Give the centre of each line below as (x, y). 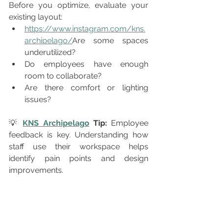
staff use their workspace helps (79, 147)
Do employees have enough (86, 64)
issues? (38, 99)
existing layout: (36, 17)
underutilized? (50, 52)
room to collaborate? (63, 76)
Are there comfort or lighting (86, 88)
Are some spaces (110, 41)
